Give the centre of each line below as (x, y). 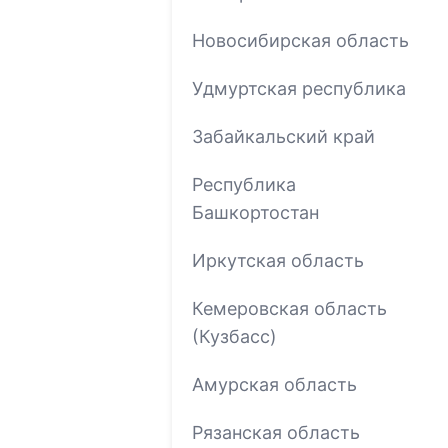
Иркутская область (278, 260)
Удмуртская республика (299, 88)
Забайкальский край (283, 136)
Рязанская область (276, 432)
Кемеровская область (289, 308)
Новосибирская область (300, 40)
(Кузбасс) (234, 336)
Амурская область (274, 384)
